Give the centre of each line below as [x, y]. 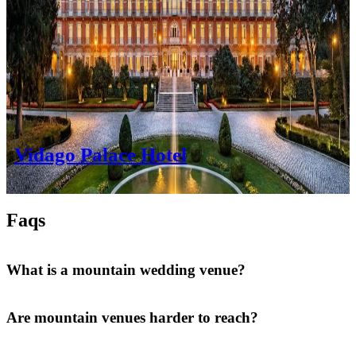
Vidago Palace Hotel [101, 155]
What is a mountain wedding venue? [126, 270]
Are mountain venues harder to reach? [132, 317]
